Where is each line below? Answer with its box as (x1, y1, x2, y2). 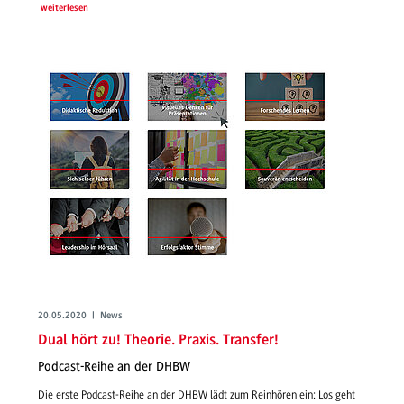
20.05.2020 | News (38, 311, 123, 322)
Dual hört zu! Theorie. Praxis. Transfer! (38, 332, 279, 348)
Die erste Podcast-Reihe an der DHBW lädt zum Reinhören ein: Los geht (38, 388, 355, 401)
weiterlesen (40, 4, 88, 14)
